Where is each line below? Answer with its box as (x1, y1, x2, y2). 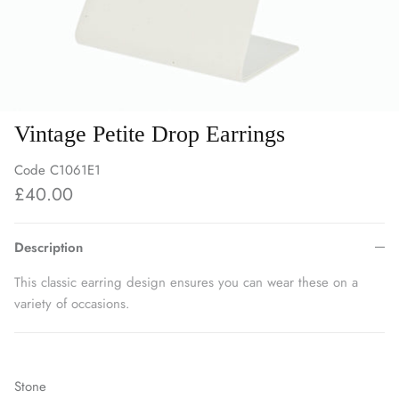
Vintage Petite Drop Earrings (14, 120, 285, 147)
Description (14, 237, 83, 257)
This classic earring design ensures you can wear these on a (14, 272, 358, 292)
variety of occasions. (14, 293, 130, 313)
